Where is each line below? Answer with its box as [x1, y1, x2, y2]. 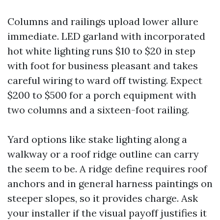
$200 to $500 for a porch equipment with [7, 89, 196, 102]
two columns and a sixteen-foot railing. [7, 104, 189, 116]
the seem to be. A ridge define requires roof [7, 163, 207, 175]
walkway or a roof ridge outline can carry [7, 148, 199, 161]
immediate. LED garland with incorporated [7, 30, 205, 43]
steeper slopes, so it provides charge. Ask [7, 192, 198, 205]
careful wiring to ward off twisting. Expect [7, 74, 202, 87]
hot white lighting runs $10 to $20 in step [7, 45, 195, 57]
